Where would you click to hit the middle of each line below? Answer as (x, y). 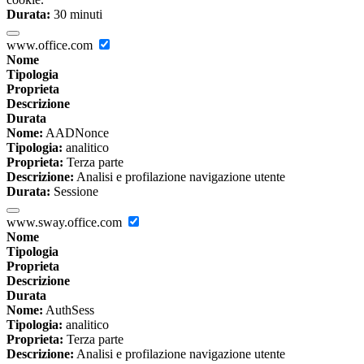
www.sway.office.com (66, 223)
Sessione (74, 192)
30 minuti (76, 15)
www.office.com (51, 45)
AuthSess (69, 310)
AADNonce (76, 133)
